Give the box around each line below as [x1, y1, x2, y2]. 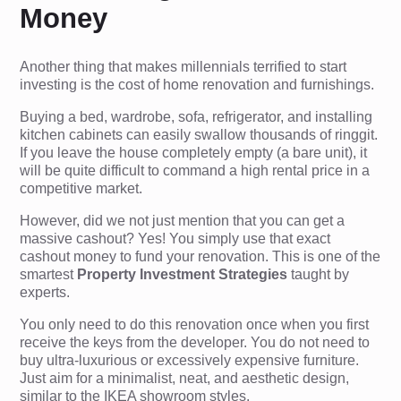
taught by [287, 267, 350, 282]
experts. [20, 285, 71, 300]
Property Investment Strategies [77, 267, 288, 282]
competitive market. [20, 181, 143, 196]
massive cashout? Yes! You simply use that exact [20, 231, 331, 246]
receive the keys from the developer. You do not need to [20, 335, 371, 350]
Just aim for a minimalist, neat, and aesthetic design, [20, 371, 350, 386]
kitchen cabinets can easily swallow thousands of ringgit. [20, 127, 379, 142]
